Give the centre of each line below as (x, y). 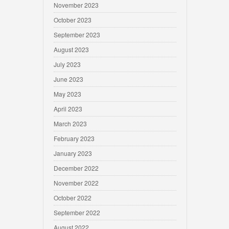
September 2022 (77, 212)
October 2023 (73, 20)
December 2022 (76, 168)
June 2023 (68, 79)
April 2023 (68, 109)
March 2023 (70, 123)
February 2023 (74, 138)
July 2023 (67, 64)
